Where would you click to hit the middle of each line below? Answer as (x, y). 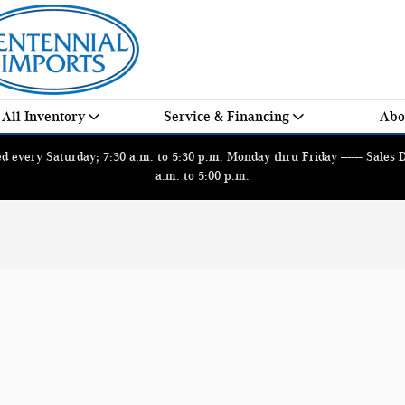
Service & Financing (226, 117)
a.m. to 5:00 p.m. (202, 176)
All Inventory (44, 117)
